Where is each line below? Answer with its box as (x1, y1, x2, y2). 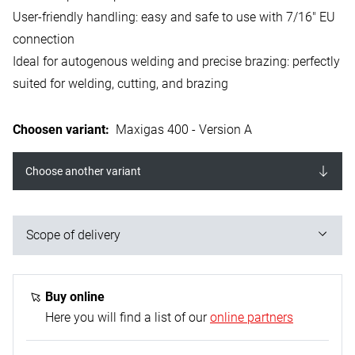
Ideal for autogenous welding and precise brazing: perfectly (13, 54, 340, 69)
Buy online (45, 289, 105, 304)
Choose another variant (25, 165, 141, 177)
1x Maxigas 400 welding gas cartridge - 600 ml (26, 264, 288, 279)
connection (13, 32, 74, 47)
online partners (210, 310, 293, 325)
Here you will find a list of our (45, 310, 207, 325)
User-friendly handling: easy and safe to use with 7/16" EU (13, 10, 335, 25)
